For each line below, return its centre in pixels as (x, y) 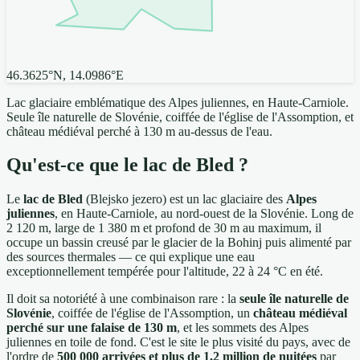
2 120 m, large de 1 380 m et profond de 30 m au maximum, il (164, 228)
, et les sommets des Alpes (243, 328)
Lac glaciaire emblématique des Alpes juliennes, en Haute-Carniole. (178, 102)
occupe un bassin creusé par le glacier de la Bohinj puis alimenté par (179, 243)
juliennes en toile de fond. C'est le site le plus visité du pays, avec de (178, 342)
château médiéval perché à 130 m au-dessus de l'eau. (139, 131)
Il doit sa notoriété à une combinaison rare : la (123, 299)
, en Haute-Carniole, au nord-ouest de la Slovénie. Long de (204, 214)
